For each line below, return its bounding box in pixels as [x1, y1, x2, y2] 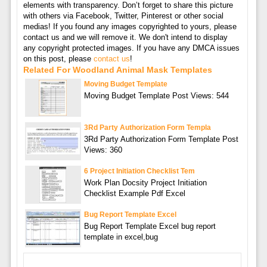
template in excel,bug [83, 232, 158, 241]
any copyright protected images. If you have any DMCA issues [23, 43, 240, 52]
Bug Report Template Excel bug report [83, 221, 216, 231]
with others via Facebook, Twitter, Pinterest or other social [23, 11, 223, 20]
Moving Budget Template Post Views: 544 [83, 91, 229, 100]
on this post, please [23, 54, 94, 63]
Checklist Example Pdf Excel [83, 188, 185, 198]
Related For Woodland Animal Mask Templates [23, 64, 212, 74]
